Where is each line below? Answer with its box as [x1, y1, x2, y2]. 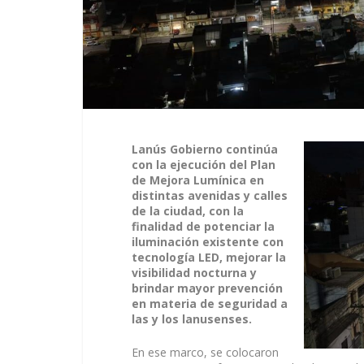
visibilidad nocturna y [132, 265, 257, 280]
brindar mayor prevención [132, 280, 283, 296]
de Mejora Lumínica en [132, 172, 264, 188]
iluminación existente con [132, 234, 284, 249]
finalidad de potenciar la [132, 219, 275, 234]
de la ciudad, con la [132, 203, 244, 219]
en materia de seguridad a [132, 296, 288, 311]
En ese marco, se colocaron [132, 344, 279, 361]
